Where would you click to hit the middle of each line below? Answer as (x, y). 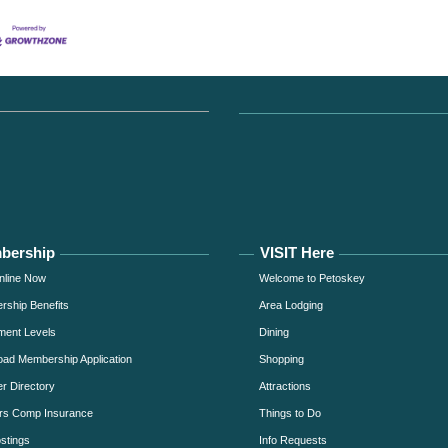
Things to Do (290, 412)
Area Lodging (291, 304)
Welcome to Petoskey (312, 277)
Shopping (281, 358)
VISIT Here (297, 252)
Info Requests (293, 439)
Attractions (285, 385)
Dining (274, 331)
